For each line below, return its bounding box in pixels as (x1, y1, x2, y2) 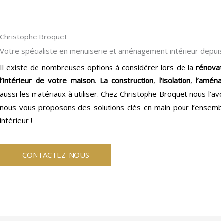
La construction (100, 75, 154, 85)
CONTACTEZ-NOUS (22, 150, 89, 160)
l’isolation (159, 75, 190, 85)
